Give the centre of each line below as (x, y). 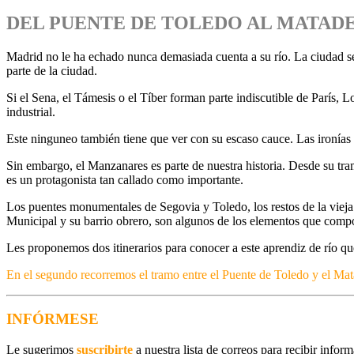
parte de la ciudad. (52, 70)
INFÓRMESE (53, 319)
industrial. (31, 111)
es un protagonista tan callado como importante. (125, 179)
